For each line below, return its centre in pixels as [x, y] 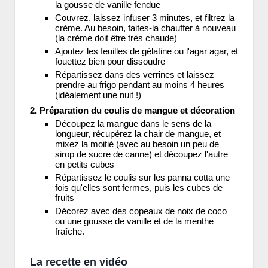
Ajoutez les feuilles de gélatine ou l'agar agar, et [147, 51]
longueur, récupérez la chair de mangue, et [138, 134]
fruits [65, 198]
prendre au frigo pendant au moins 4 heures [140, 85]
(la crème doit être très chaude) [116, 38]
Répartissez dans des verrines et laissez [135, 75]
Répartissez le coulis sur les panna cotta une [142, 178]
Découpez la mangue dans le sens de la [133, 124]
